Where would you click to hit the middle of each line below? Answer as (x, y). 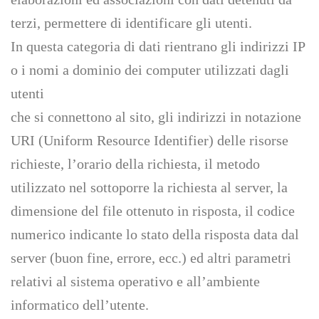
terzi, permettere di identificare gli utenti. (131, 23)
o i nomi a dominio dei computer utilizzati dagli (150, 70)
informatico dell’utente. (80, 305)
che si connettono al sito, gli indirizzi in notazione (156, 117)
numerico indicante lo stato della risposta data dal (155, 234)
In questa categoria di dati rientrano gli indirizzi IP (158, 46)
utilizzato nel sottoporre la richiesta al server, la (149, 187)
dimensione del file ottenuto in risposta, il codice (153, 211)
